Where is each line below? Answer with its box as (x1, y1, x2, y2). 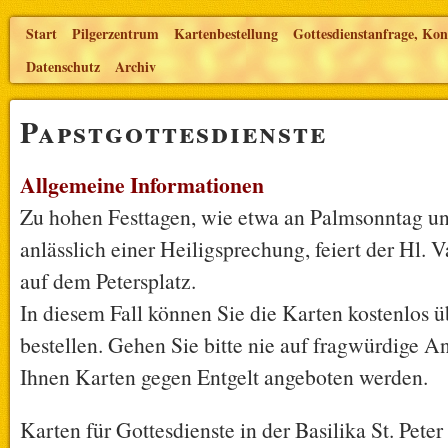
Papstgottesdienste (20, 110, 327, 153)
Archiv (115, 56, 156, 77)
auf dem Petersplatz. (20, 266, 196, 295)
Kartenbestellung (174, 23, 278, 44)
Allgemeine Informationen (20, 169, 264, 200)
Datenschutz (26, 56, 100, 77)
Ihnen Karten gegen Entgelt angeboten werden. (20, 362, 428, 391)
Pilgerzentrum (72, 23, 159, 44)
